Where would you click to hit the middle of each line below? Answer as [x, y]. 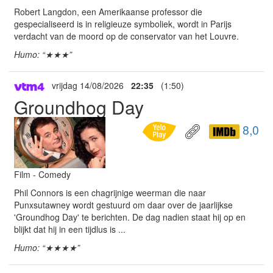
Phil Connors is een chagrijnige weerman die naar [110, 193]
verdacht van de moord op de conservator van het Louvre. [126, 36]
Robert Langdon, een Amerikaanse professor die [108, 12]
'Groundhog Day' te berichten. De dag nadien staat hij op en [130, 217]
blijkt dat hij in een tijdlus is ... [70, 229]
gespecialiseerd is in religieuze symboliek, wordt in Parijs [123, 24]
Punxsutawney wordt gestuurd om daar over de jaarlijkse [123, 205]
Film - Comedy [42, 174]
